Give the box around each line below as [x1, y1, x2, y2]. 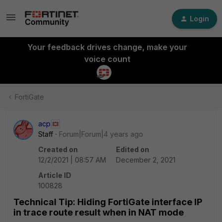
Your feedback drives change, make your [27, 42, 187, 52]
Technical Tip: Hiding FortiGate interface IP [13, 197, 202, 207]
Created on [38, 145, 78, 154]
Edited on [116, 145, 149, 154]
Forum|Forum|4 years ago [59, 130, 143, 138]
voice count [84, 54, 130, 64]
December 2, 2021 [116, 156, 175, 164]
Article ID [38, 171, 71, 179]
